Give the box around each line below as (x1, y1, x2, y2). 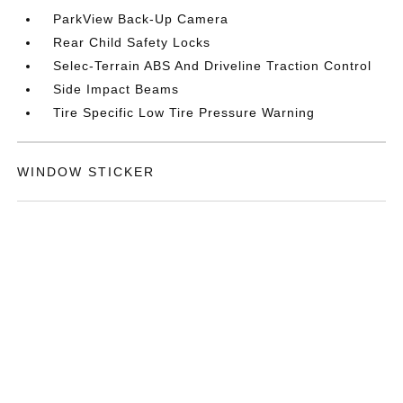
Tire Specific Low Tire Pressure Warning (53, 104, 316, 120)
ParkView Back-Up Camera (53, 11, 229, 26)
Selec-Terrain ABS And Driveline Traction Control (53, 58, 372, 73)
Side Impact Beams (53, 81, 180, 96)
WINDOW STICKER (17, 164, 156, 179)
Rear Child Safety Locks (53, 34, 211, 49)
